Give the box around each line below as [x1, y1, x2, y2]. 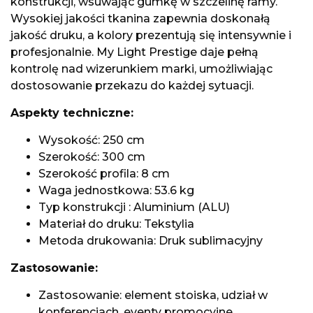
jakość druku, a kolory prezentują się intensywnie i [10, 29, 291, 42]
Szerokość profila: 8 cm [38, 167, 170, 180]
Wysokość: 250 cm [38, 133, 145, 147]
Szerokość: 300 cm [38, 150, 145, 163]
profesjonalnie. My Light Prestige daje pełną [10, 45, 259, 59]
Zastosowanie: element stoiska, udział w [38, 289, 268, 302]
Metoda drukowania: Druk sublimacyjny [38, 234, 263, 247]
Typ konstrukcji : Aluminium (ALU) [38, 201, 230, 214]
